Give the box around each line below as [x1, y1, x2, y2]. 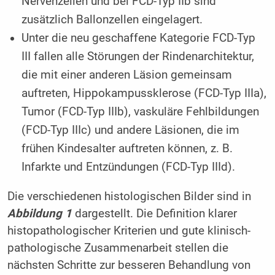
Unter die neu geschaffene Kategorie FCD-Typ [21, 31, 256, 45]
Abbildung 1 [7, 207, 72, 221]
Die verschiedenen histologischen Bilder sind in [7, 190, 251, 204]
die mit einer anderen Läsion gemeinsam [21, 68, 233, 82]
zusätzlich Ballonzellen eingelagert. [21, 13, 203, 27]
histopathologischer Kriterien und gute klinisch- [7, 224, 250, 238]
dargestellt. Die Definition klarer [71, 207, 237, 221]
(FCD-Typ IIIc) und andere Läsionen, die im [21, 123, 240, 137]
